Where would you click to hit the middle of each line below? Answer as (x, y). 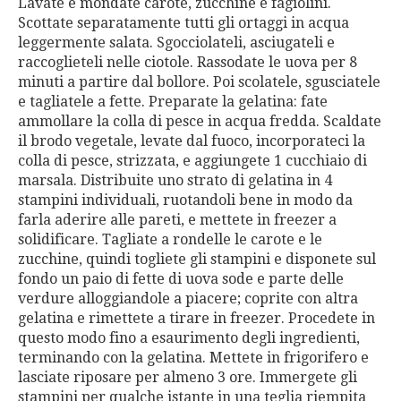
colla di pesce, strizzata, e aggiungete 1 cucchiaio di (192, 160)
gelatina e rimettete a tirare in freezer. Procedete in (196, 318)
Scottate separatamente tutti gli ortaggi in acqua (183, 22)
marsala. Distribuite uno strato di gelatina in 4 (175, 180)
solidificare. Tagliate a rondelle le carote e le (170, 239)
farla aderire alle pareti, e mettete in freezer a (177, 219)
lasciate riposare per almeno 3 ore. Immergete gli (188, 377)
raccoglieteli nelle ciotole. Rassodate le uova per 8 (188, 62)
